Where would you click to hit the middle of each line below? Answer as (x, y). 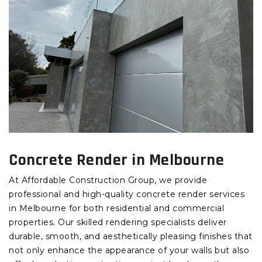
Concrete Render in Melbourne (116, 161)
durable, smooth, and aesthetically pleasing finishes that (131, 237)
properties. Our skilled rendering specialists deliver (118, 223)
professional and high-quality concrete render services (127, 194)
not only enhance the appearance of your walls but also (129, 251)
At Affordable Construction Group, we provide (108, 180)
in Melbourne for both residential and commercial (116, 208)
